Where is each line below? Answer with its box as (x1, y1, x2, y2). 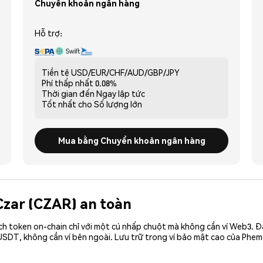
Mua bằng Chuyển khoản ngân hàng (58, 134, 205, 146)
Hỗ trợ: (35, 27, 62, 38)
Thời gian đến (42, 87, 95, 99)
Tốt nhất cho (42, 98, 92, 109)
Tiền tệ (42, 66, 69, 77)
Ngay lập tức (96, 87, 145, 99)
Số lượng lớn (94, 98, 142, 109)
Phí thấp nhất (42, 77, 93, 88)
